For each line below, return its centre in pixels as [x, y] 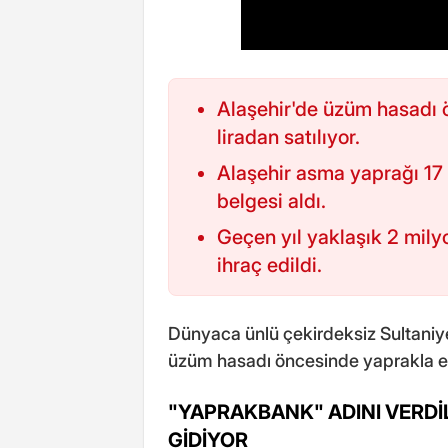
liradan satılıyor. [288, 136]
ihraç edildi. [269, 264]
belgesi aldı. [271, 200]
